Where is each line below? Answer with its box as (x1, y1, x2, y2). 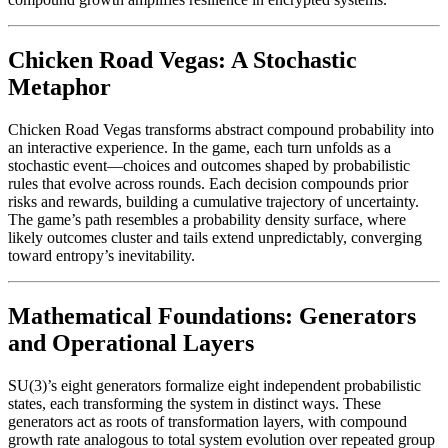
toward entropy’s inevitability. (8, 247, 195, 265)
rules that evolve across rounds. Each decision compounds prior (8, 175, 408, 193)
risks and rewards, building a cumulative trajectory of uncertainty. (8, 193, 419, 211)
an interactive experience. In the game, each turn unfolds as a (8, 139, 391, 157)
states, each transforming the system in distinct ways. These (8, 395, 381, 413)
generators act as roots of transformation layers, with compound (8, 413, 407, 431)
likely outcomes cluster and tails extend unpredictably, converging (8, 229, 422, 247)
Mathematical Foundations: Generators (8, 303, 416, 330)
